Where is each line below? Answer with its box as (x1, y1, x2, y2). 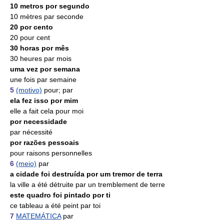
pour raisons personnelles (10, 149, 92, 157)
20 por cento (10, 23, 53, 31)
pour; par (44, 86, 73, 94)
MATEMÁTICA (16, 212, 61, 220)
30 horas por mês (10, 44, 69, 52)
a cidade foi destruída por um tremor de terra (10, 170, 162, 178)
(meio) (16, 159, 36, 167)
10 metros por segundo (10, 2, 89, 10)
